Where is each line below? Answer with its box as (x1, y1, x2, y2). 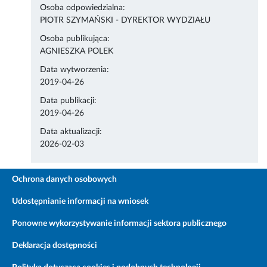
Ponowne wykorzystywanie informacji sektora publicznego (12, 219, 226, 228)
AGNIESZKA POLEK (40, 47, 114, 56)
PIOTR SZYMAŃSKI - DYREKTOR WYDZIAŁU (40, 16, 211, 25)
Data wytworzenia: (40, 66, 110, 74)
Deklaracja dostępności (12, 241, 97, 250)
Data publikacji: (40, 97, 97, 105)
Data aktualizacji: (40, 128, 103, 136)
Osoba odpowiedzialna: (40, 4, 126, 13)
